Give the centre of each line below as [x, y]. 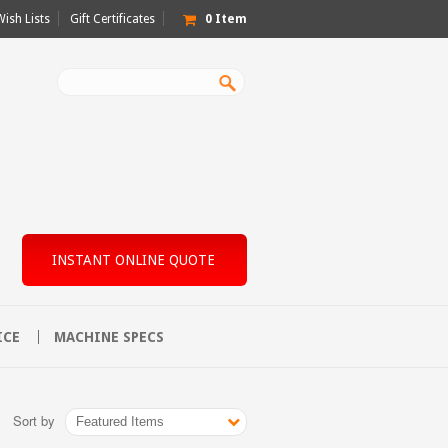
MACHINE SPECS [108, 336]
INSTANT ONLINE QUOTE [133, 259]
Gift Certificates [112, 19]
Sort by [33, 420]
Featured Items [120, 422]
